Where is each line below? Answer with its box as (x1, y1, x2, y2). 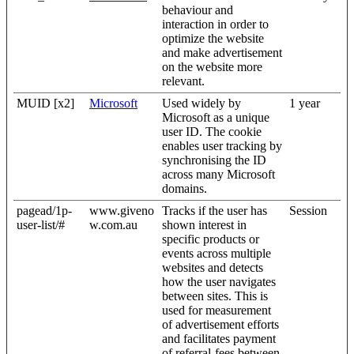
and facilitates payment (162, 332, 276, 345)
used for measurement (162, 303, 271, 317)
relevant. (162, 74, 205, 88)
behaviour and (162, 3, 233, 17)
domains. (162, 182, 207, 195)
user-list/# (17, 218, 65, 232)
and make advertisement (162, 46, 282, 59)
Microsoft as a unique (162, 111, 269, 124)
